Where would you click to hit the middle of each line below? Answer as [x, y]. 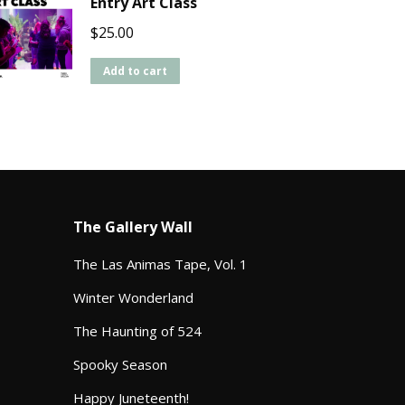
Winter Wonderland [133, 298]
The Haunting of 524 [137, 331]
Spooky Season [120, 365]
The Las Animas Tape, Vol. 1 [160, 264]
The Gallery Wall [133, 227]
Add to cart [136, 71]
